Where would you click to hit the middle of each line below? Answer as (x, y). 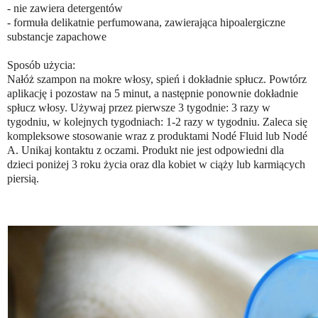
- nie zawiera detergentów (65, 8)
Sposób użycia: (41, 65)
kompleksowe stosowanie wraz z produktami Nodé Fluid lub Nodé (157, 136)
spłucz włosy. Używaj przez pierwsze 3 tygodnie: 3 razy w (139, 107)
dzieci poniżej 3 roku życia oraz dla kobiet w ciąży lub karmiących (156, 164)
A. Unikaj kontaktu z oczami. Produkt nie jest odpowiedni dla (146, 150)
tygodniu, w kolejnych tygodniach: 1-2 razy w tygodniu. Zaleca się (157, 121)
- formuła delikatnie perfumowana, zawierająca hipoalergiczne (146, 22)
